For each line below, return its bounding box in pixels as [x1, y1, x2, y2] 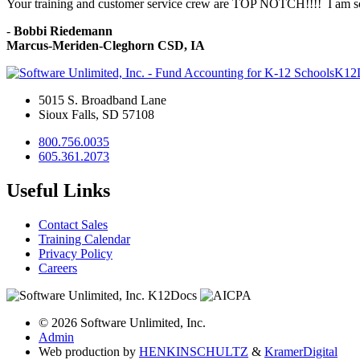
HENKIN [139, 344, 190, 358]
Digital [303, 344, 337, 358]
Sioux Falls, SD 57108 [39, 107, 154, 121]
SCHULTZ [190, 344, 248, 358]
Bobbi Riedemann [14, 23, 112, 38]
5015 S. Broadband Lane [39, 92, 166, 107]
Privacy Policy [39, 246, 112, 260]
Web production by [39, 344, 139, 358]
